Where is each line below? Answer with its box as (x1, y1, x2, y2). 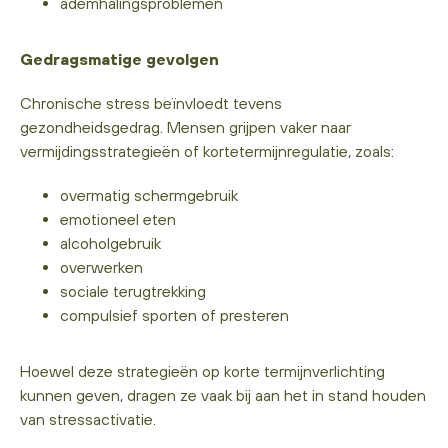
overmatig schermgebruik (60, 185, 238, 204)
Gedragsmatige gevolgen (20, 49, 219, 68)
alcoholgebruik (60, 233, 161, 252)
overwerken (60, 257, 143, 276)
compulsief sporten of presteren (60, 305, 289, 324)
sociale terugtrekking (60, 281, 206, 300)
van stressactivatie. (20, 409, 156, 428)
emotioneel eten (60, 209, 176, 228)
